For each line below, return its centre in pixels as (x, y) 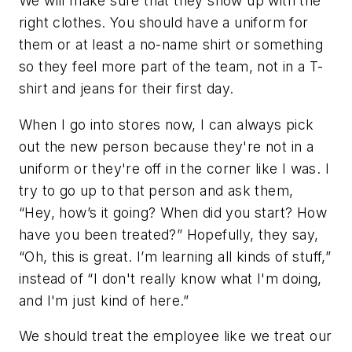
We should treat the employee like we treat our (176, 336)
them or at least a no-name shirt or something (171, 45)
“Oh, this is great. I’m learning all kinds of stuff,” (175, 256)
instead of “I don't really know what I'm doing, (170, 278)
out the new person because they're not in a (167, 146)
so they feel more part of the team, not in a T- (171, 67)
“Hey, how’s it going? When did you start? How (173, 212)
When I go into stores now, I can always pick (167, 124)
